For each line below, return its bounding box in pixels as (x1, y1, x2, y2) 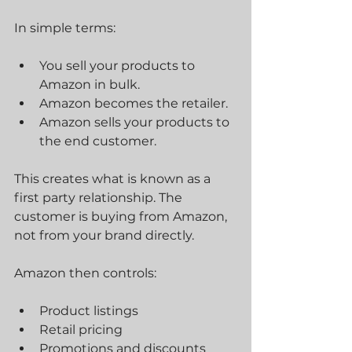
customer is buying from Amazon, (14, 209, 230, 224)
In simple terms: (14, 20, 115, 35)
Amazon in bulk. (39, 77, 140, 92)
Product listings (39, 303, 138, 318)
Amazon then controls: (14, 266, 156, 280)
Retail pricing (39, 322, 123, 337)
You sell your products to (39, 58, 198, 73)
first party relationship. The (14, 190, 185, 205)
